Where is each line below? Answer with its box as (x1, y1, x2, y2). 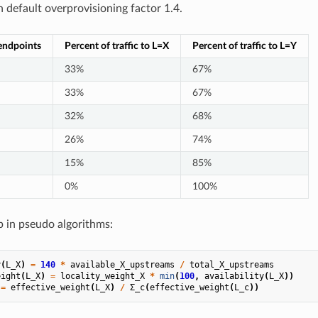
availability (204, 270, 264, 281)
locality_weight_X (60, 270, 145, 281)
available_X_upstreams (70, 259, 175, 270)
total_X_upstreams (189, 259, 274, 270)
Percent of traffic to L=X (64, 40, 169, 51)
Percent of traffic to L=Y (192, 40, 297, 51)
